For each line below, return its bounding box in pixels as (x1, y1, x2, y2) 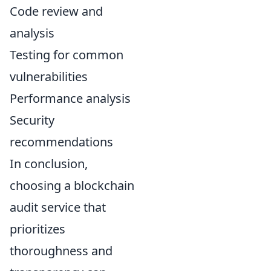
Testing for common (10, 46, 123, 63)
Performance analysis (10, 90, 131, 106)
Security (10, 111, 54, 128)
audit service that (10, 198, 106, 215)
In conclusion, (10, 155, 88, 172)
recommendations (10, 133, 113, 150)
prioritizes (10, 220, 65, 237)
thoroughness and (10, 242, 113, 259)
